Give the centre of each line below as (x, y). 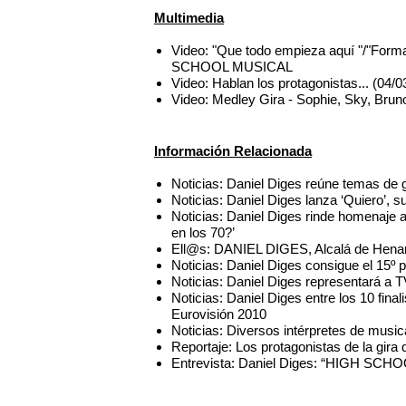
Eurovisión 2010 (219, 314)
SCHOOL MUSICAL (232, 67)
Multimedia (189, 18)
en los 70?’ (203, 232)
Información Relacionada (233, 150)
